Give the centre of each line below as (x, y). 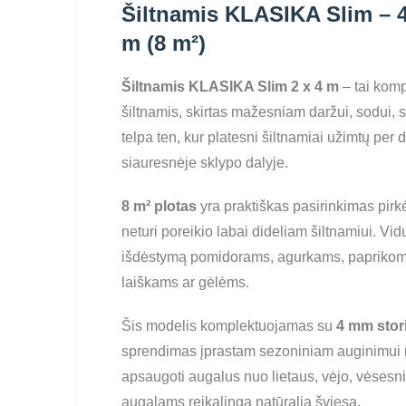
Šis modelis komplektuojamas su (229, 326)
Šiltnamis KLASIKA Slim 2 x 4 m (230, 87)
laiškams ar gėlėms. (185, 282)
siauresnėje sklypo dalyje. (205, 163)
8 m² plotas (159, 206)
